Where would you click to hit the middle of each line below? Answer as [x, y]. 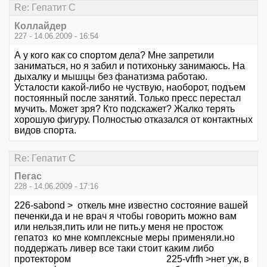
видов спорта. [45, 130]
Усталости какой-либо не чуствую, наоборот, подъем [130, 87]
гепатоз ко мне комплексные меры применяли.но [125, 237]
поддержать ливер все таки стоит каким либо [114, 248]
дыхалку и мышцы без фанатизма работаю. [111, 76]
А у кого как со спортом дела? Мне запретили [114, 55]
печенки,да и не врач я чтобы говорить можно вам [125, 216]
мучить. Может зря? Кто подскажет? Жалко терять [125, 108]
